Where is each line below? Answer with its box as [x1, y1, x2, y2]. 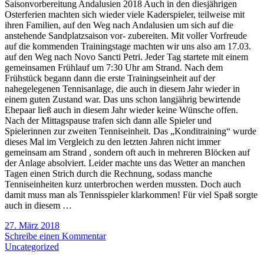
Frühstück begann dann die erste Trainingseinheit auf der [5, 73, 215, 84]
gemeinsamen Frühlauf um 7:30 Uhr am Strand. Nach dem [5, 62, 223, 73]
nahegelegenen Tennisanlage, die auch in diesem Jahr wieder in [5, 84, 240, 94]
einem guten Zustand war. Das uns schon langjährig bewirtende [5, 94, 240, 105]
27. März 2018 [5, 220, 60, 231]
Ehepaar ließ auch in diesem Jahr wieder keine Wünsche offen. [5, 105, 238, 115]
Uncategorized [5, 242, 59, 252]
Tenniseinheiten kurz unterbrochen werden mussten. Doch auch [5, 179, 241, 190]
